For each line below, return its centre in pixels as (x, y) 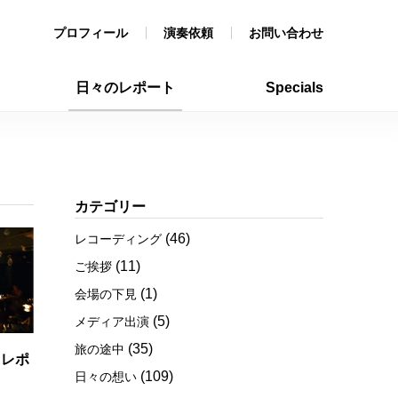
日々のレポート (125, 88)
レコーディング (118, 239)
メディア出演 (112, 322)
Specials (295, 88)
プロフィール (91, 33)
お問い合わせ (286, 33)
